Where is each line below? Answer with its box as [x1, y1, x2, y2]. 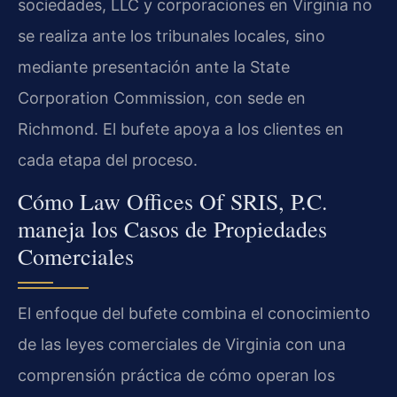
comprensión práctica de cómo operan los [18, 365, 335, 385]
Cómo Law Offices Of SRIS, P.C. [18, 185, 328, 216]
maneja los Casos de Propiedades [18, 213, 327, 244]
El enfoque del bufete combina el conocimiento [18, 303, 370, 323]
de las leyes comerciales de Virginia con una [18, 334, 346, 354]
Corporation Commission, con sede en [18, 88, 306, 107]
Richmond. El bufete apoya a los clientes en [18, 119, 344, 138]
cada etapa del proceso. [18, 150, 198, 169]
